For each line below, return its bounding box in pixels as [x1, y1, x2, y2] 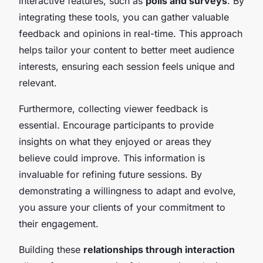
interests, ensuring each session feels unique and [19, 60, 235, 72]
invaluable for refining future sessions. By [19, 168, 202, 180]
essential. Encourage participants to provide [19, 119, 214, 131]
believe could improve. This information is [19, 151, 205, 164]
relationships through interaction [83, 243, 235, 255]
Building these [19, 243, 83, 255]
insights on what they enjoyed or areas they [19, 135, 211, 147]
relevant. [19, 76, 57, 89]
